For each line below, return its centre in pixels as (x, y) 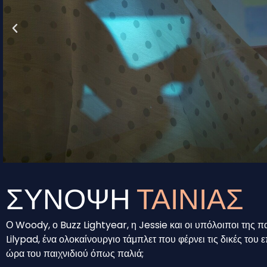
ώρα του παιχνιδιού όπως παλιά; (75, 254)
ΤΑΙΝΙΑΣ (190, 198)
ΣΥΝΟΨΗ (68, 198)
